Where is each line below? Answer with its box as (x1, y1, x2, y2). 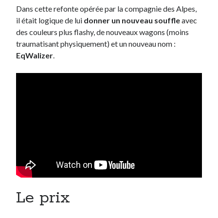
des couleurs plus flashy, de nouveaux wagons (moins (16, 27, 189, 37)
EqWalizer (16, 51, 54, 60)
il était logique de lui (16, 16, 84, 25)
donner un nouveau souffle (84, 16, 181, 25)
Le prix (16, 188, 71, 209)
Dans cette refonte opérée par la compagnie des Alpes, (16, 4, 197, 14)
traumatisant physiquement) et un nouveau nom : (16, 39, 176, 49)
